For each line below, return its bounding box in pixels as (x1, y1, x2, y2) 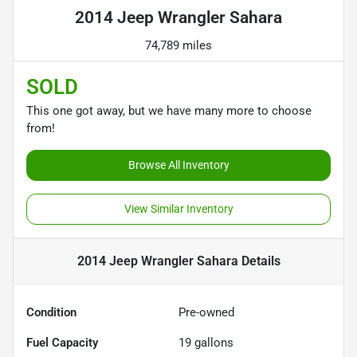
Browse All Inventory (127, 158, 229, 171)
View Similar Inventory (124, 202, 233, 215)
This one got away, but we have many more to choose (26, 103, 312, 118)
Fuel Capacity (26, 335, 98, 350)
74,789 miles (145, 37, 212, 53)
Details (237, 253, 280, 269)
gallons (191, 335, 233, 350)
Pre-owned (178, 304, 234, 320)
